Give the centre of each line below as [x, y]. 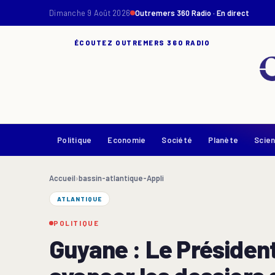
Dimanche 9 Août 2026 [90, 13]
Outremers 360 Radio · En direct [192, 13]
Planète [223, 140]
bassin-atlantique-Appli [121, 178]
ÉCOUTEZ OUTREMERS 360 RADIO [142, 43]
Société [177, 140]
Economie [127, 140]
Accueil [62, 178]
